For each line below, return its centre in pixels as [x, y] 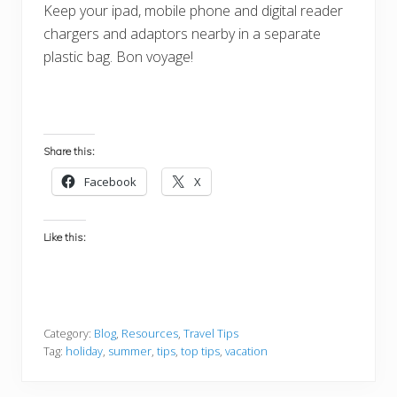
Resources [150, 334]
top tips [200, 351]
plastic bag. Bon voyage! [118, 57]
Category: [69, 334]
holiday [84, 351]
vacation [246, 351]
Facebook [110, 182]
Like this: [65, 237]
